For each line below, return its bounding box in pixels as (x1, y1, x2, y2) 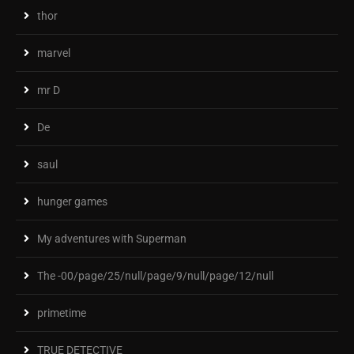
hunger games (37, 194, 107, 208)
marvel (37, 46, 70, 59)
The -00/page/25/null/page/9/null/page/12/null (37, 269, 273, 282)
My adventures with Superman (37, 232, 186, 245)
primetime (37, 306, 86, 319)
